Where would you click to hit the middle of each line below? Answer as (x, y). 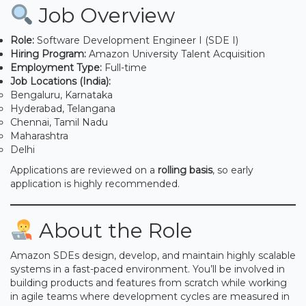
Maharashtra (39, 136)
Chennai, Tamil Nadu (59, 122)
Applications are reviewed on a (84, 170)
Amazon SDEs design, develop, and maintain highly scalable (153, 255)
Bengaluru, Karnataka (61, 95)
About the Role (113, 230)
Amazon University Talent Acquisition (176, 54)
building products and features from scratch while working (149, 282)
